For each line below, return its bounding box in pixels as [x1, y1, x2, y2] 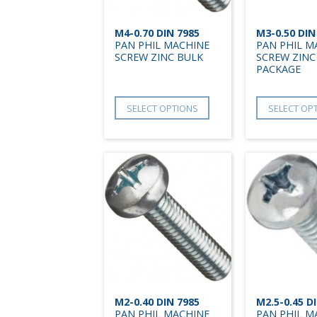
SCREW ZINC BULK [115, 50, 203, 64]
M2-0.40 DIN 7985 [115, 295, 200, 309]
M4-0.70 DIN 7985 [115, 26, 200, 40]
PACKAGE [256, 62, 301, 76]
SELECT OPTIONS [126, 101, 198, 115]
